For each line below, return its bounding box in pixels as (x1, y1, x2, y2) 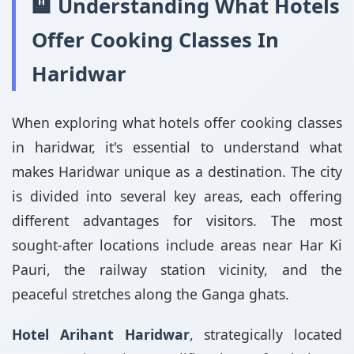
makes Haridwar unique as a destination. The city (12, 162, 342, 181)
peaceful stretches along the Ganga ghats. (12, 284, 289, 303)
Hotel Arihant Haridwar (12, 325, 190, 344)
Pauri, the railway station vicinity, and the (12, 260, 342, 279)
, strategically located (189, 325, 342, 344)
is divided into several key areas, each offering (12, 186, 342, 205)
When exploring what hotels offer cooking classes (12, 113, 342, 132)
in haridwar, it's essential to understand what (12, 137, 342, 156)
